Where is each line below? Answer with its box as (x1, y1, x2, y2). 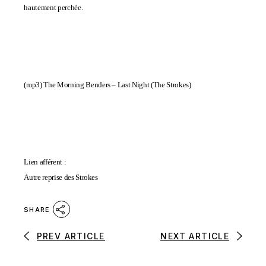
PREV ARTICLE (36, 230, 105, 241)
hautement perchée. (24, 3, 83, 12)
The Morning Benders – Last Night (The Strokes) (43, 80, 191, 89)
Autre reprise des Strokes (24, 173, 98, 182)
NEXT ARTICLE (160, 230, 230, 241)
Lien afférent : (24, 157, 66, 166)
